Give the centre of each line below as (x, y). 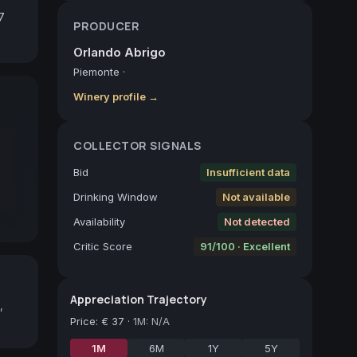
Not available (256, 196)
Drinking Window (116, 196)
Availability (99, 221)
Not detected (257, 221)
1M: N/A (151, 321)
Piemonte (96, 71)
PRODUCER (106, 25)
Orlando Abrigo (120, 52)
